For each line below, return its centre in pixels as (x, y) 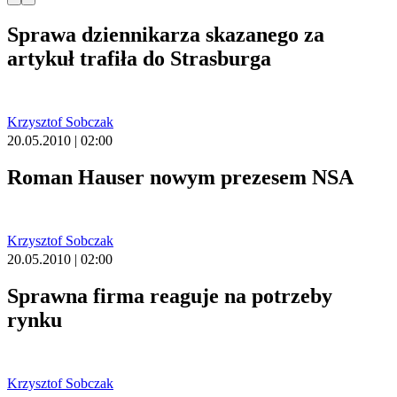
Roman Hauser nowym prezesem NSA (180, 178)
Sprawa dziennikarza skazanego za (166, 35)
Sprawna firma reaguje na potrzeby (170, 296)
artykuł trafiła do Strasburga (139, 59)
